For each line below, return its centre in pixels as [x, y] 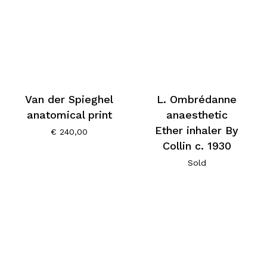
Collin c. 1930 [197, 146]
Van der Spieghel [69, 100]
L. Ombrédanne [197, 100]
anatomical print [69, 115]
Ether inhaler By [197, 131]
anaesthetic [197, 115]
